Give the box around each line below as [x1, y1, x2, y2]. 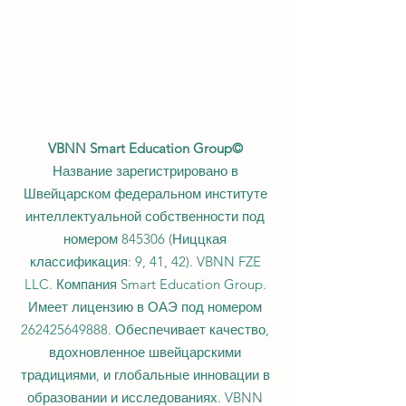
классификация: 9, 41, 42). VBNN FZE [29, 289, 261, 306]
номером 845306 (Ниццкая [63, 266, 227, 284]
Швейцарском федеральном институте [23, 221, 267, 238]
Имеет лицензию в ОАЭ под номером [28, 334, 262, 352]
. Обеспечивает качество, [108, 357, 269, 374]
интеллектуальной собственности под [25, 244, 265, 261]
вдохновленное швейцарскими [49, 380, 241, 397]
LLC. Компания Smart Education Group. [24, 312, 266, 329]
